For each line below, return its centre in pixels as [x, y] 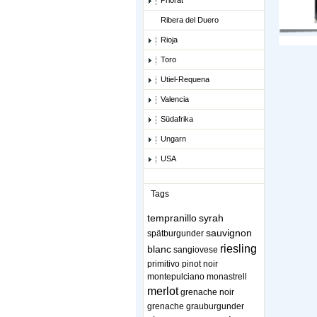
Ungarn [173, 139]
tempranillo [172, 218]
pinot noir [200, 264]
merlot [163, 292]
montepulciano [176, 277]
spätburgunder [175, 234]
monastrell [227, 277]
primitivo [163, 264]
